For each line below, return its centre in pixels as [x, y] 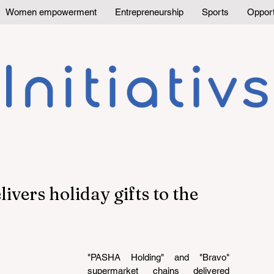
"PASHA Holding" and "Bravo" [158, 257]
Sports [215, 12]
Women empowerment [51, 12]
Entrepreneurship [149, 12]
